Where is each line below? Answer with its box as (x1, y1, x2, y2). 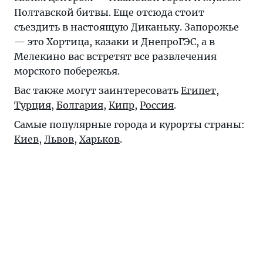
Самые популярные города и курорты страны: (14, 119, 245, 130)
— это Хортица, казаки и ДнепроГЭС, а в (14, 36, 215, 48)
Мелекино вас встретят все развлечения (14, 50, 217, 62)
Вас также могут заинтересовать (14, 85, 181, 96)
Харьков (79, 133, 120, 145)
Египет (181, 85, 216, 96)
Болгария (56, 99, 103, 111)
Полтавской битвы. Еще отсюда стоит (14, 6, 204, 18)
